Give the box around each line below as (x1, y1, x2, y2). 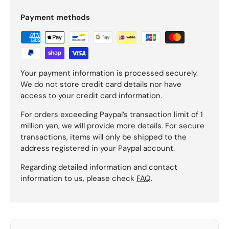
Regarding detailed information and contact (20, 162, 177, 172)
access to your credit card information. (20, 90, 162, 101)
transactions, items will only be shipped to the (20, 131, 187, 142)
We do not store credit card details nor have (20, 79, 181, 89)
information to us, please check (20, 173, 136, 184)
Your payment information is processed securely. (20, 67, 198, 78)
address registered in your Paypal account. (20, 143, 175, 153)
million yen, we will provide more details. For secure (20, 120, 204, 131)
